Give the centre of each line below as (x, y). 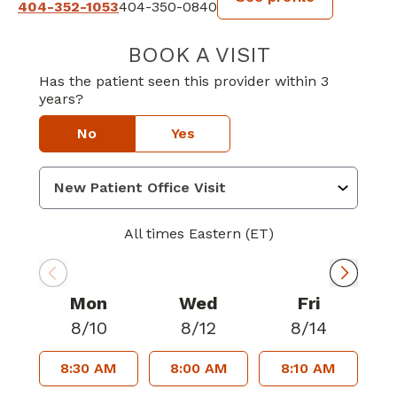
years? (61, 98)
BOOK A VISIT (198, 54)
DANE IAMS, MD (331, 51)
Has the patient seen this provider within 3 (184, 81)
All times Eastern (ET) (198, 233)
